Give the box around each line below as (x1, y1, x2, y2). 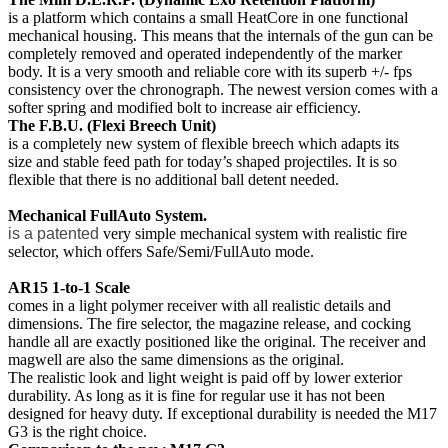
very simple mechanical (103, 224, 255, 242)
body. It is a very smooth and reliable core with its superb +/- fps (8, 62, 412, 80)
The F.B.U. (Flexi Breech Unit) (8, 116, 216, 134)
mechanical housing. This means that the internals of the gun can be (8, 26, 433, 44)
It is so (356, 152, 397, 170)
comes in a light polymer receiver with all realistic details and (8, 296, 391, 314)
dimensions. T (8, 314, 97, 332)
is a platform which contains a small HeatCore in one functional (8, 8, 408, 26)
